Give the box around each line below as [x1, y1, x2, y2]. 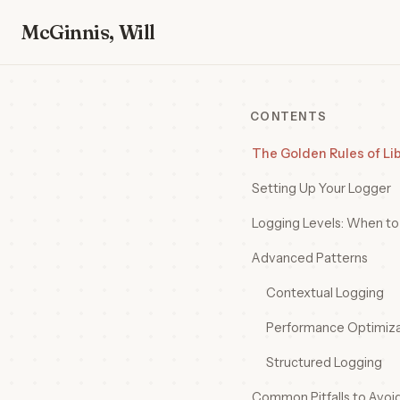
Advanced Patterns [252, 250, 368, 266]
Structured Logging [266, 354, 382, 371]
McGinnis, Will [21, 19, 155, 45]
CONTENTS [250, 110, 328, 123]
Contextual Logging [266, 285, 384, 301]
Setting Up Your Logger [252, 180, 391, 196]
